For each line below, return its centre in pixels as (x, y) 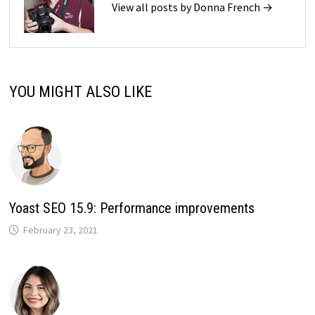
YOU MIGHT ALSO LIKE (80, 91)
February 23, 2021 (60, 230)
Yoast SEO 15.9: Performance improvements (131, 208)
